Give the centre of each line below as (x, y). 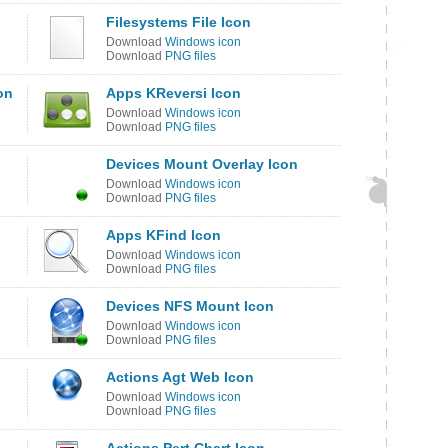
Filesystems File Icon (178, 22)
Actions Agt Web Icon (180, 377)
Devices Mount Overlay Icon (202, 164)
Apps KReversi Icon (173, 93)
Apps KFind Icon (163, 235)
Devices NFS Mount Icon (190, 306)
